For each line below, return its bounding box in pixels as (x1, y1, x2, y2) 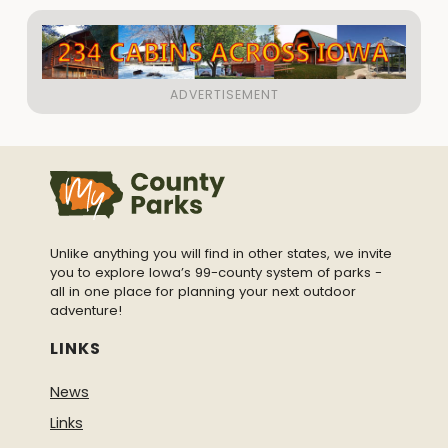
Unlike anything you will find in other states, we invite (50, 243, 392, 263)
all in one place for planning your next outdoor (50, 281, 356, 301)
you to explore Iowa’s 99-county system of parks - (50, 262, 382, 282)
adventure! (50, 300, 122, 320)
